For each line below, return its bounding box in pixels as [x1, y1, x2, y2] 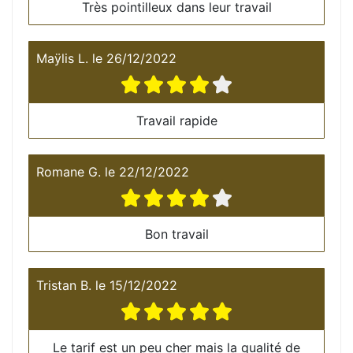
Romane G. [36, 163, 101, 180]
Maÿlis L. [36, 50, 88, 66]
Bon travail [144, 225, 209, 242]
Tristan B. [36, 277, 91, 293]
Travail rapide [136, 112, 217, 128]
